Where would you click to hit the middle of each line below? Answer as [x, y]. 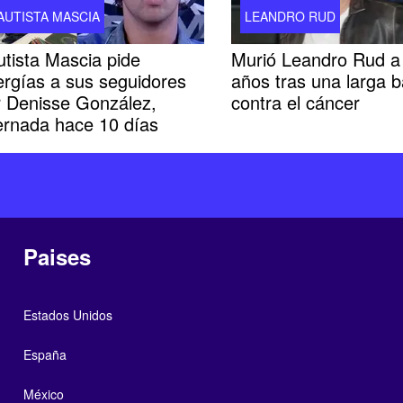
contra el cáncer [295, 102]
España [45, 354]
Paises [57, 256]
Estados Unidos [67, 314]
